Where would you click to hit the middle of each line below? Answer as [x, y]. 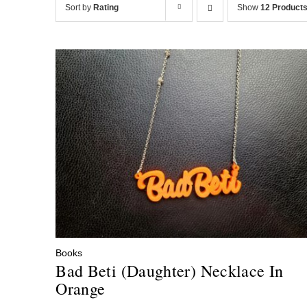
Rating [106, 7]
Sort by [79, 7]
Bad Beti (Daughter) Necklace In [170, 271]
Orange [81, 289]
